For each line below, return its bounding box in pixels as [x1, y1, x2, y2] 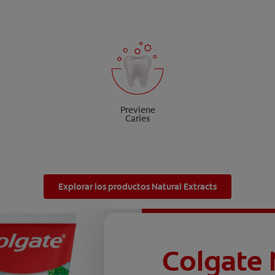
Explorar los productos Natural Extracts [58, 180, 217, 192]
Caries [125, 112, 150, 124]
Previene [120, 104, 155, 115]
